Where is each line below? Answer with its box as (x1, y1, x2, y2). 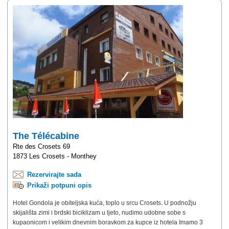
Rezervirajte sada (27, 171, 81, 179)
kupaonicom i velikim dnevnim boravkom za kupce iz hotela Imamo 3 (13, 219, 203, 226)
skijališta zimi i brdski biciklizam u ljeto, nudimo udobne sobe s (13, 209, 186, 217)
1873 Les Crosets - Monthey (13, 152, 97, 161)
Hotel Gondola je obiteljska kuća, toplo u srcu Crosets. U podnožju (13, 199, 196, 207)
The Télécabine (13, 131, 79, 142)
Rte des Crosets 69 (13, 143, 70, 151)
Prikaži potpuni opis (27, 181, 91, 190)
